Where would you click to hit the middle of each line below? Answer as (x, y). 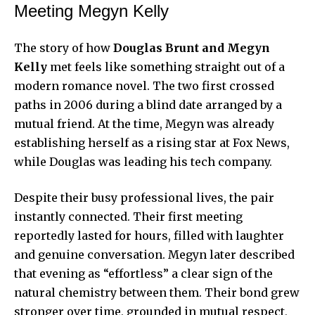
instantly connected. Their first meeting (128, 216)
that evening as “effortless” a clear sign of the (143, 273)
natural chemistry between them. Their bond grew (157, 292)
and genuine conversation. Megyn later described (154, 254)
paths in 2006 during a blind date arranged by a (148, 104)
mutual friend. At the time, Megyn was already (144, 123)
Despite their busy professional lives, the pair (144, 197)
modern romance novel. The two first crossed (144, 85)
